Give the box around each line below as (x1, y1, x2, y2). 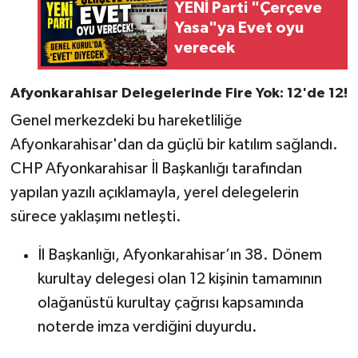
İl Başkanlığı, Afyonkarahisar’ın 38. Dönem (37, 247, 322, 264)
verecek (173, 39, 235, 56)
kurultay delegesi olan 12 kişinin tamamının (37, 271, 322, 288)
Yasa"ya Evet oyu (173, 19, 304, 36)
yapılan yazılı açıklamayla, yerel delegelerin (10, 185, 299, 201)
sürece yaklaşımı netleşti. (10, 209, 181, 225)
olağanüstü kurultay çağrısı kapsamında (37, 295, 304, 312)
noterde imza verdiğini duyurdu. (37, 319, 257, 336)
